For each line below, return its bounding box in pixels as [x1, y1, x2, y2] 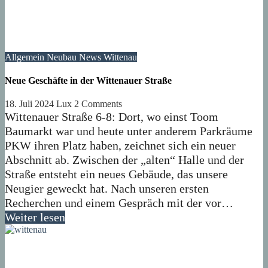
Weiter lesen [5, 211, 65, 224]
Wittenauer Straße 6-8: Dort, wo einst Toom [5, 110, 218, 124]
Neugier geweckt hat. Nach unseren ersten [5, 182, 209, 196]
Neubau [47, 51, 79, 62]
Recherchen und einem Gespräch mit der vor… [5, 196, 233, 210]
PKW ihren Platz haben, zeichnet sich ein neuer [5, 139, 236, 153]
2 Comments [74, 99, 122, 109]
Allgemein [5, 51, 47, 62]
